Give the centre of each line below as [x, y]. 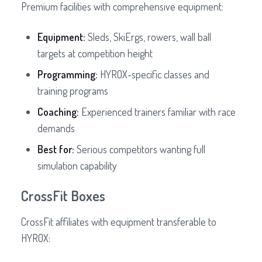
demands [56, 128]
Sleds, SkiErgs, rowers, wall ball [148, 37]
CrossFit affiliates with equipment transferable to [119, 222]
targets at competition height [95, 54]
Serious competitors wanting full [140, 149]
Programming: [68, 75]
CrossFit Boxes [63, 196]
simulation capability [77, 166]
